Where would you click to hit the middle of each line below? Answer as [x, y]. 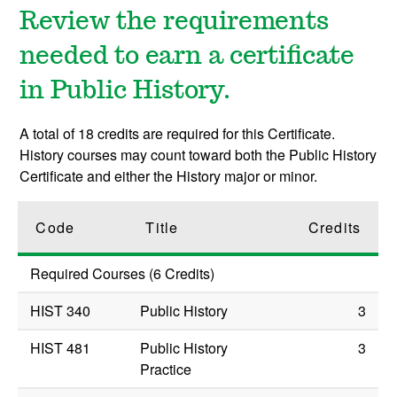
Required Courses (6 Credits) [123, 274]
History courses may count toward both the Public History [198, 155]
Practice [166, 370]
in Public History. [125, 92]
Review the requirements [175, 23]
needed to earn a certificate [187, 57]
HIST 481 [61, 348]
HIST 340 [61, 311]
